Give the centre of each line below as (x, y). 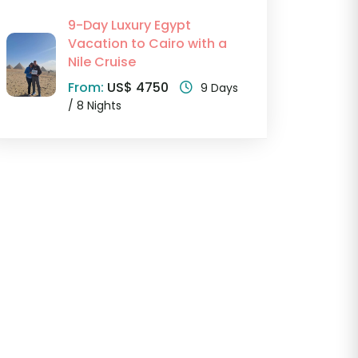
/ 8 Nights (94, 106)
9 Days (219, 88)
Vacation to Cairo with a (147, 44)
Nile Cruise (101, 62)
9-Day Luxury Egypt (129, 26)
